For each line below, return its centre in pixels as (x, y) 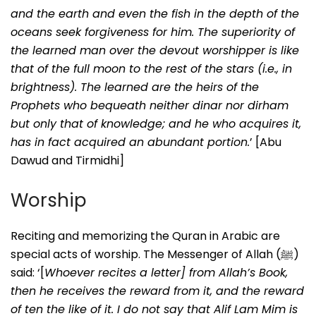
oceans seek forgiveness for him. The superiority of (153, 32)
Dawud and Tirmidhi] (67, 160)
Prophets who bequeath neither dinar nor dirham (150, 105)
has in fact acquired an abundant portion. (130, 142)
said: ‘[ (28, 272)
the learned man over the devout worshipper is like (155, 50)
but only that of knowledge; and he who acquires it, (156, 123)
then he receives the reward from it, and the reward (157, 291)
